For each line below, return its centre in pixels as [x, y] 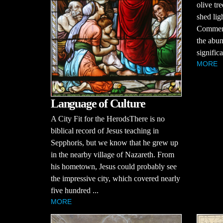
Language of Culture [98, 104]
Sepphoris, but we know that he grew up [114, 143]
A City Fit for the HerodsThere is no [108, 119]
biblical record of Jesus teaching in [105, 131]
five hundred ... [75, 191]
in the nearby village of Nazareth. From [112, 155]
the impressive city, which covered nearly [115, 179]
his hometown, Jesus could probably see [114, 167]
